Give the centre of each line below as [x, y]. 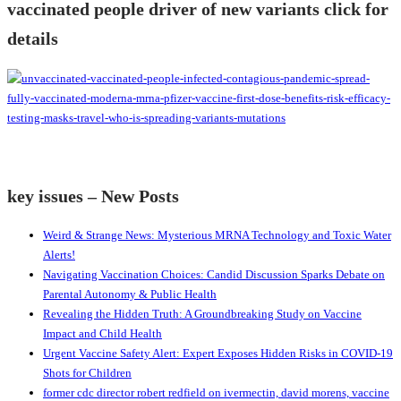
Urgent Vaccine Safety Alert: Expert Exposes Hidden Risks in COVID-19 [218, 353]
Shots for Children [87, 372]
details [33, 39]
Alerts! [59, 254]
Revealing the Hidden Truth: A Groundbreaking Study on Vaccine [202, 313]
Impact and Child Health [102, 333]
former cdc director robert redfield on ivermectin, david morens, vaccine [216, 392]
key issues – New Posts [93, 196]
